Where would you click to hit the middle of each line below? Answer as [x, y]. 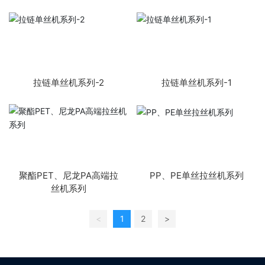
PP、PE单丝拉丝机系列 [196, 175]
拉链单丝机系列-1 [196, 83]
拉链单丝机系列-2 [69, 83]
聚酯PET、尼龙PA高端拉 [69, 175]
